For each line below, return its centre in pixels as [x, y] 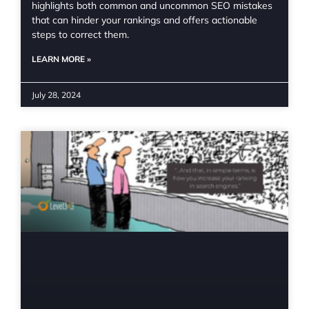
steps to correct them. [80, 34]
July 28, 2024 [56, 94]
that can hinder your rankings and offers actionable [144, 20]
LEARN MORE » [61, 59]
